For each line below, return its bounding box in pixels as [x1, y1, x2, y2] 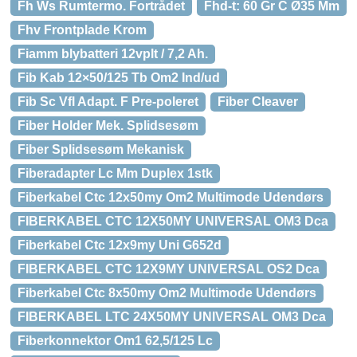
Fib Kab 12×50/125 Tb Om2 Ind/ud [18, 71, 220, 84]
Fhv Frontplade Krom [18, 23, 147, 37]
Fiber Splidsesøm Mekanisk [18, 143, 184, 156]
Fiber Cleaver [218, 95, 298, 108]
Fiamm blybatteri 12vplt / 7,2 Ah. [18, 47, 208, 61]
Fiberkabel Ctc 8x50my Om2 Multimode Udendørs [18, 286, 316, 300]
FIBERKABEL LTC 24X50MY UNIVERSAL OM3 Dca [18, 310, 326, 324]
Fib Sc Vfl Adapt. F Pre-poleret [18, 95, 198, 108]
